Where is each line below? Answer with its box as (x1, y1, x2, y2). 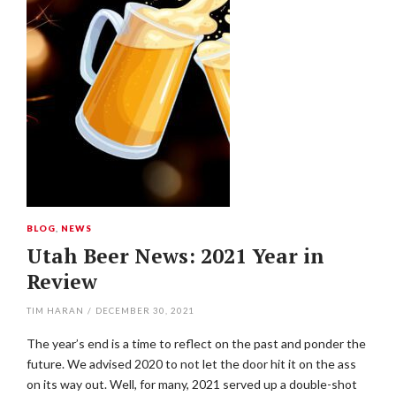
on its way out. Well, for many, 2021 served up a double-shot (27, 377, 357, 392)
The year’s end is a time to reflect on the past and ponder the (27, 336, 366, 351)
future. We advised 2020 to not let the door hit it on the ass (27, 356, 356, 371)
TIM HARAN (27, 305, 84, 316)
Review (27, 268, 97, 295)
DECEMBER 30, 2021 (95, 305, 195, 316)
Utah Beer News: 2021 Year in (27, 242, 324, 270)
